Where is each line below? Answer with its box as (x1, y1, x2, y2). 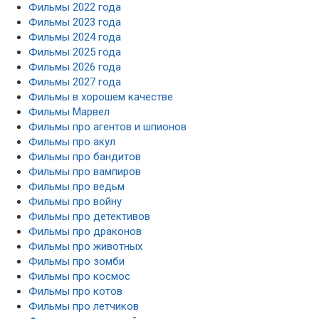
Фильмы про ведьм (28, 179, 125, 193)
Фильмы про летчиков (28, 299, 139, 313)
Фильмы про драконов (28, 224, 142, 238)
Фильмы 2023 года (28, 15, 121, 28)
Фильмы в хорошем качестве (28, 90, 173, 103)
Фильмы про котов (28, 284, 122, 298)
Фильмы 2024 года (28, 30, 121, 43)
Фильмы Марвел (28, 105, 110, 118)
